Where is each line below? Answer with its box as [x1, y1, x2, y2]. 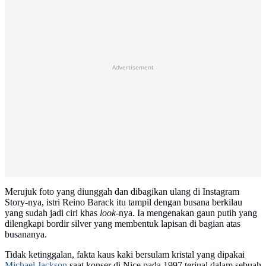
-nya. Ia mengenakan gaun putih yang [116, 208, 257, 218]
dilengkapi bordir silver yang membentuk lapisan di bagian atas [5, 218, 240, 229]
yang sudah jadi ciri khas [5, 208, 100, 218]
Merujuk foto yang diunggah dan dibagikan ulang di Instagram [5, 186, 239, 197]
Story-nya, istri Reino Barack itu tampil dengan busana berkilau [5, 197, 242, 208]
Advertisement [112, 63, 154, 72]
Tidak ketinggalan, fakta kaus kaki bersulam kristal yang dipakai [5, 249, 245, 260]
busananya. [5, 229, 47, 240]
